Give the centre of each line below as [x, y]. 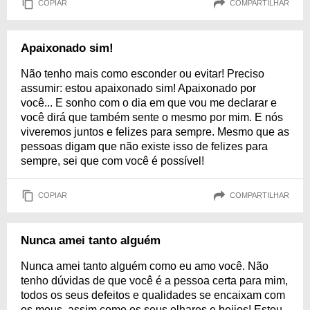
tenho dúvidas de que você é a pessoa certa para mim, [154, 280]
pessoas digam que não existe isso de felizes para [144, 146]
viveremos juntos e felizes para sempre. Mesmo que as [155, 131]
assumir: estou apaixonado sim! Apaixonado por [138, 88]
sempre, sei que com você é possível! [112, 161]
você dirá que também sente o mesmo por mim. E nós [152, 117]
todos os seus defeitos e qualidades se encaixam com [153, 295]
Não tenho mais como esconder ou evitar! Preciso [143, 73]
